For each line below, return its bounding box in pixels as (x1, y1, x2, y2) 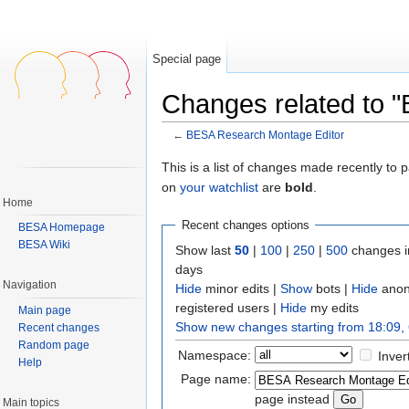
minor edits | (202, 280, 280, 296)
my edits (307, 299, 359, 315)
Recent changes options (181, 218, 309, 233)
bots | (312, 280, 351, 296)
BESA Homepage (18, 221, 105, 235)
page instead (255, 391, 330, 406)
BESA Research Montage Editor (185, 129, 344, 142)
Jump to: (162, 142, 215, 157)
